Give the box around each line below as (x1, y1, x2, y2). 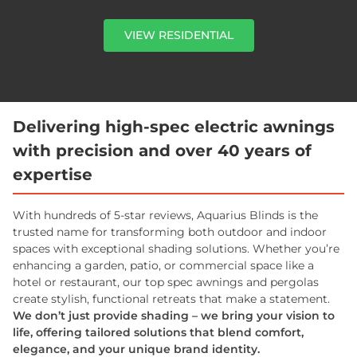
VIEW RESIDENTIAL (124, 28, 233, 42)
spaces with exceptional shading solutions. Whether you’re (13, 241, 339, 256)
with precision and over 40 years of (13, 141, 312, 160)
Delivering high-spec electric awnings (13, 117, 335, 136)
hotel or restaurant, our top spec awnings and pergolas (13, 275, 319, 289)
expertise (13, 165, 92, 184)
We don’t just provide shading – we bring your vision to (13, 308, 335, 323)
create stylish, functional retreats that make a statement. (13, 292, 330, 306)
